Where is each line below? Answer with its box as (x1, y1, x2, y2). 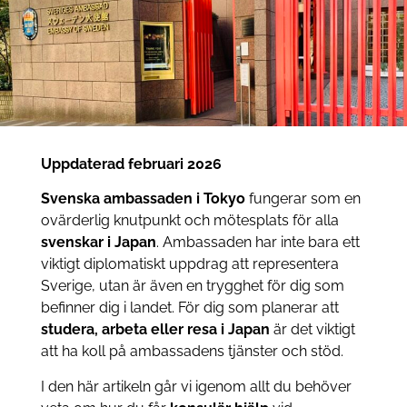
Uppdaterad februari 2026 (40, 155, 222, 174)
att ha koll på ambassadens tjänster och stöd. (40, 342, 343, 361)
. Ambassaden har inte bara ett (155, 233, 360, 252)
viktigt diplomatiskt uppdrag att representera (40, 255, 339, 273)
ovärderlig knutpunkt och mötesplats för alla (40, 212, 339, 230)
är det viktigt (269, 321, 355, 339)
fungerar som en (244, 190, 361, 208)
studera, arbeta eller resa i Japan (40, 321, 270, 339)
